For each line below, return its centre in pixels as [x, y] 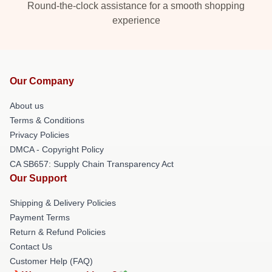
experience [136, 20]
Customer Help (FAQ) [51, 261]
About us [27, 105]
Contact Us [31, 246]
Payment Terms [40, 217]
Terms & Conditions [47, 120]
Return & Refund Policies [58, 232]
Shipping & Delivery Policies [63, 202]
